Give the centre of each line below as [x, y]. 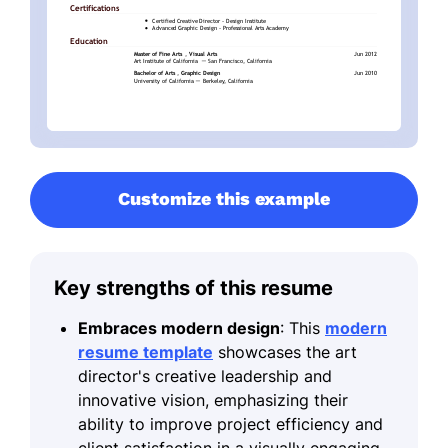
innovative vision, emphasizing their [213, 399]
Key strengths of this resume [193, 287]
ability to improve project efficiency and [230, 423]
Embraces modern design [179, 327]
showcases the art [285, 351]
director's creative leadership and [205, 375]
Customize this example [224, 198]
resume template [145, 351]
